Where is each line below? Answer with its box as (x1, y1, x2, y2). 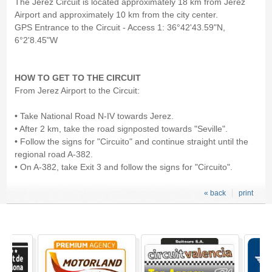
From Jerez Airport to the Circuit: (14, 86, 140, 96)
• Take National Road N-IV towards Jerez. (14, 111, 174, 121)
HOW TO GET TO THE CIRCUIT (14, 73, 141, 83)
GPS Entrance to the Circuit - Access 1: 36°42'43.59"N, (14, 22, 225, 33)
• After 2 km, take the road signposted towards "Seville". (14, 124, 228, 134)
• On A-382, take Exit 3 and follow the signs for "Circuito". (14, 162, 233, 172)
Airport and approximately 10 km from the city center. (14, 10, 218, 20)
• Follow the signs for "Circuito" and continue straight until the (14, 137, 248, 147)
